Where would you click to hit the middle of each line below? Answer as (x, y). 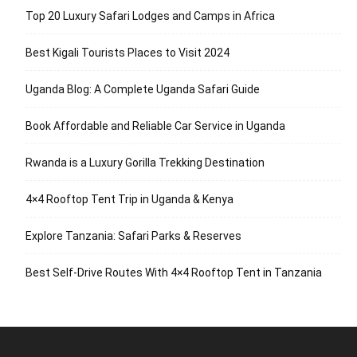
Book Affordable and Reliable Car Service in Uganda (155, 126)
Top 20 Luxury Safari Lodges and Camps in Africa (150, 16)
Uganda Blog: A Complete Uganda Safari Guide (143, 89)
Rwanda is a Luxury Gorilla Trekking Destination (145, 163)
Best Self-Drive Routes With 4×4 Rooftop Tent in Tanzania (174, 273)
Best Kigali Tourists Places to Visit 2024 (127, 53)
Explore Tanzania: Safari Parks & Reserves (133, 236)
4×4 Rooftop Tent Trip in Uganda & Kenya (129, 199)
